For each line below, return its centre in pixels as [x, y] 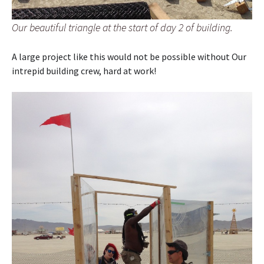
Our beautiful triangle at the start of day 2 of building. [122, 27]
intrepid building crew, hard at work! [84, 70]
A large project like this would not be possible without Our [129, 56]
